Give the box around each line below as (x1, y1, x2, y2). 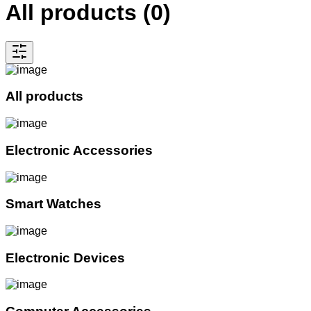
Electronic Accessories (6, 142, 153, 158)
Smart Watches (6, 196, 101, 212)
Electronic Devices (6, 250, 125, 265)
